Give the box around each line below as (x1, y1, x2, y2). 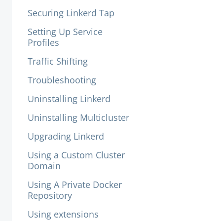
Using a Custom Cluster (28, 149, 125, 161)
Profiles (28, 37, 59, 48)
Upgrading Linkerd (28, 130, 104, 142)
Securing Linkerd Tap (28, 7, 114, 19)
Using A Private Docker (28, 179, 122, 190)
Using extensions (28, 208, 99, 220)
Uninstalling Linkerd (28, 93, 110, 105)
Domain (28, 160, 61, 172)
